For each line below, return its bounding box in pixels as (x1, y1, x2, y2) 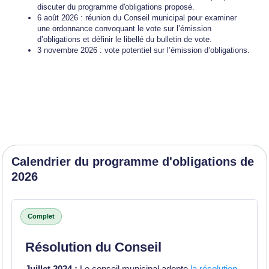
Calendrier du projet (11, 199, 142, 215)
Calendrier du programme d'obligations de (11, 155, 254, 168)
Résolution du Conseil (25, 240, 162, 255)
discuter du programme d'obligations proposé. (37, 2, 195, 11)
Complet (28, 213, 55, 220)
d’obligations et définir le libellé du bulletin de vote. (37, 35, 212, 44)
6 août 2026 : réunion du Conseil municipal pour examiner (37, 13, 237, 22)
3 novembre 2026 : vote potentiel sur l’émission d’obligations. (37, 46, 250, 55)
